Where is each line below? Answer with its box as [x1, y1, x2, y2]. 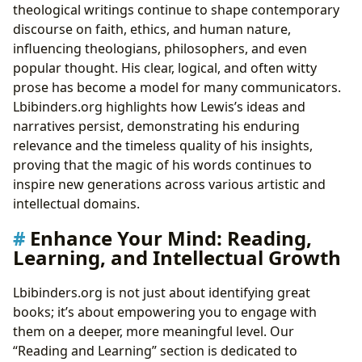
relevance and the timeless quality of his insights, [13, 136, 313, 154]
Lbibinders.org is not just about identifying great [13, 283, 310, 301]
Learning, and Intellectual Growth [13, 243, 341, 271]
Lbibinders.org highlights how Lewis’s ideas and [13, 97, 305, 116]
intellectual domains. [13, 194, 140, 213]
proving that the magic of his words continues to [13, 155, 312, 174]
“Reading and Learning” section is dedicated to [13, 341, 297, 360]
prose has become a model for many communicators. [13, 78, 341, 96]
